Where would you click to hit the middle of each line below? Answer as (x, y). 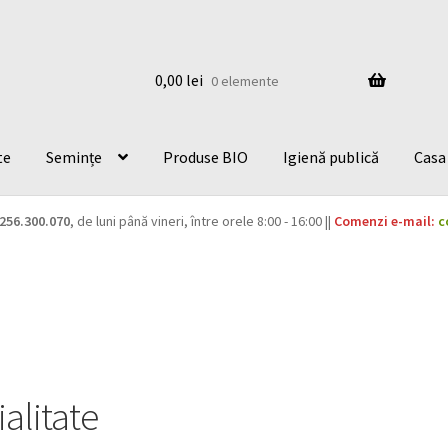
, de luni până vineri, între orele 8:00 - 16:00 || (201, 221)
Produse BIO (206, 156)
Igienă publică (331, 156)
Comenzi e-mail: (384, 221)
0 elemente (244, 80)
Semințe (74, 156)
